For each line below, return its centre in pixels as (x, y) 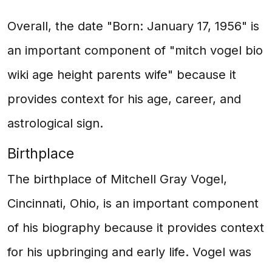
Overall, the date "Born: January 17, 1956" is (133, 26)
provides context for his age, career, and (124, 99)
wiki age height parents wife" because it (122, 75)
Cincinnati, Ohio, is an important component (133, 203)
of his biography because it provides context (136, 228)
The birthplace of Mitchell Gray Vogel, (117, 179)
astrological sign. (55, 123)
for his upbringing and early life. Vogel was (129, 252)
